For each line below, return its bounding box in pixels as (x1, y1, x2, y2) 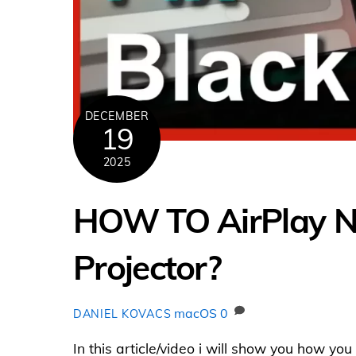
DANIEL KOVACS (73, 307, 172, 322)
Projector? (73, 246, 222, 288)
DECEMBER (84, 108, 149, 123)
